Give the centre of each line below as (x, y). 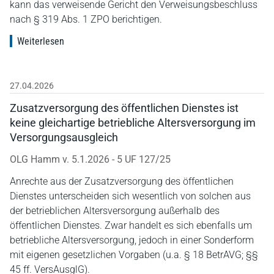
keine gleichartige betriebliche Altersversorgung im (133, 122)
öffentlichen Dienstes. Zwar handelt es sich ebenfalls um (131, 225)
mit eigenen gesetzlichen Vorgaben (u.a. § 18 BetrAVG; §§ (134, 254)
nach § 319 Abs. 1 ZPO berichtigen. (86, 19)
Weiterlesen (41, 41)
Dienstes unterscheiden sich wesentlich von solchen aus (130, 196)
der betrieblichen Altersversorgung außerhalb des (115, 210)
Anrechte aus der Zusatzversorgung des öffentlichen (122, 181)
